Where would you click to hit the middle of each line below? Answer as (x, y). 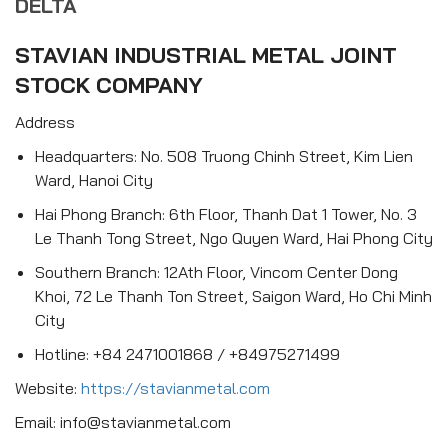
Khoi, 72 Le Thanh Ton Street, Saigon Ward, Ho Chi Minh (233, 296)
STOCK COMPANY (109, 85)
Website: (48, 388)
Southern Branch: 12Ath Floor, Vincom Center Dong (216, 272)
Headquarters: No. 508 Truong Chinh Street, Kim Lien (224, 156)
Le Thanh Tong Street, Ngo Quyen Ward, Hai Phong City (234, 238)
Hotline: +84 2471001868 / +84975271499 (187, 354)
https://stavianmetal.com (175, 388)
